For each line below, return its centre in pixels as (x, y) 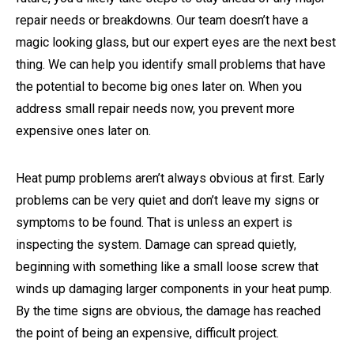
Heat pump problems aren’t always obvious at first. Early (170, 178)
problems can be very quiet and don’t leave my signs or (168, 200)
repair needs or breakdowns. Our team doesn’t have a (162, 20)
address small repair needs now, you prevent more (155, 108)
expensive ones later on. (85, 130)
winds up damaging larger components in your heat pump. (174, 288)
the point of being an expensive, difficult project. (147, 333)
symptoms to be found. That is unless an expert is (154, 222)
